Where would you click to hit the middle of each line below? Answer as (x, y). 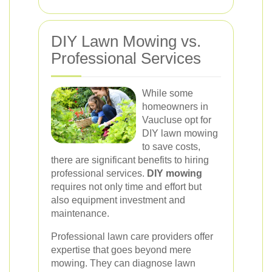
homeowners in (175, 106)
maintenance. (80, 213)
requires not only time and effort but (126, 186)
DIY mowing (175, 173)
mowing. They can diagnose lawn (123, 263)
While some (168, 93)
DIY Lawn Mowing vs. (126, 41)
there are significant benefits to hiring (130, 160)
